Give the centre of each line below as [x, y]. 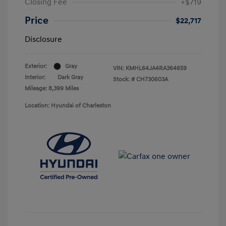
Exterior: [36, 66]
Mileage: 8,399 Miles [52, 88]
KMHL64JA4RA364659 [156, 68]
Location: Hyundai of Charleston [68, 105]
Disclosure [43, 39]
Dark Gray [70, 77]
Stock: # [124, 79]
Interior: [35, 77]
